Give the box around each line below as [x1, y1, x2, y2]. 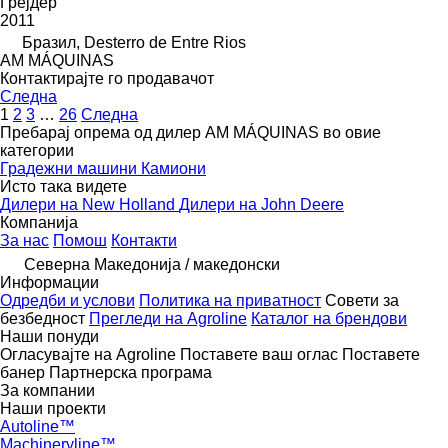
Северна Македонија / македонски [24, 256, 280, 274]
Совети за [325, 292, 399, 310]
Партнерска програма [49, 364, 212, 382]
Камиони [141, 160, 206, 178]
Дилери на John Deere [179, 196, 344, 214]
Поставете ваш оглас [180, 346, 338, 364]
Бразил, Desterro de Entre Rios [22, 34, 246, 52]
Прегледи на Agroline [89, 310, 247, 328]
